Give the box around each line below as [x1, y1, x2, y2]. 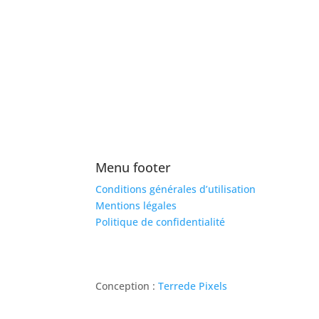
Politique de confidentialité [95, 214, 226, 229]
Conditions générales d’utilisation [95, 182, 256, 196]
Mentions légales [95, 198, 177, 212]
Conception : [95, 279, 159, 293]
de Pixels [184, 279, 228, 293]
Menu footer [95, 158, 172, 176]
